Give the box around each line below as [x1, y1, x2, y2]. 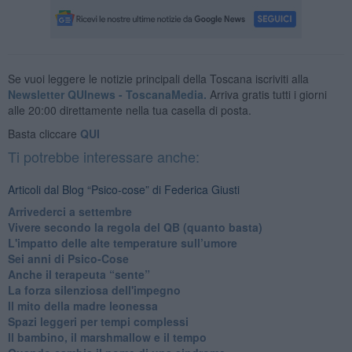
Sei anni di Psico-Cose [7, 250, 129, 266]
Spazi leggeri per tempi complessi [7, 313, 189, 329]
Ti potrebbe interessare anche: [7, 145, 200, 167]
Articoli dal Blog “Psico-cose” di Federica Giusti [7, 181, 240, 197]
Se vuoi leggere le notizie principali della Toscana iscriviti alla [7, 70, 309, 86]
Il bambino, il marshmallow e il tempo [7, 328, 207, 345]
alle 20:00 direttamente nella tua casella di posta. [7, 101, 251, 118]
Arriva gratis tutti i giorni [206, 86, 327, 102]
